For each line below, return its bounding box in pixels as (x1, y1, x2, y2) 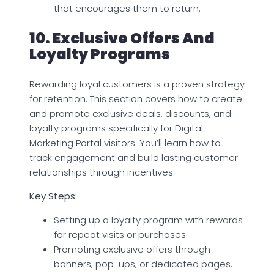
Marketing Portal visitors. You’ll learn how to (29, 136, 221, 149)
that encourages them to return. (54, 1, 201, 15)
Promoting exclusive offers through (54, 242, 210, 256)
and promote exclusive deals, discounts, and (29, 106, 231, 120)
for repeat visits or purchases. (54, 228, 188, 241)
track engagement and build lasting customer (29, 150, 238, 164)
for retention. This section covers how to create (29, 92, 242, 105)
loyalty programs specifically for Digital (29, 121, 203, 135)
